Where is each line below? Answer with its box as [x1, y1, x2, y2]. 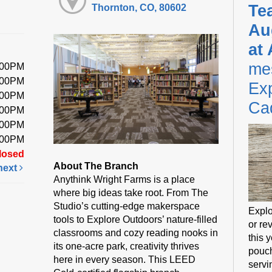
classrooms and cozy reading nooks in [53, 227, 219, 238]
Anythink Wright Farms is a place [53, 174, 195, 185]
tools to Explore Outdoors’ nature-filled [53, 214, 218, 225]
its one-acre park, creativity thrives [53, 240, 200, 251]
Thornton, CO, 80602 [92, 2, 187, 13]
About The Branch [53, 160, 139, 171]
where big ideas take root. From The [53, 187, 209, 198]
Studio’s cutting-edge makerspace [53, 200, 200, 211]
